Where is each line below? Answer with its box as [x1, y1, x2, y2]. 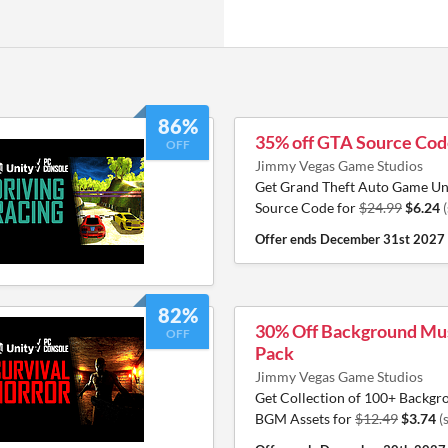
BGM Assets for [255, 410, 355, 427]
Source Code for [255, 199, 359, 216]
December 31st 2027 [320, 231, 445, 247]
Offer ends [255, 231, 320, 247]
